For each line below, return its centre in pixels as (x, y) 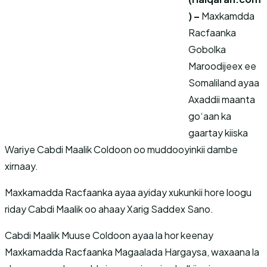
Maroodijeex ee (222, 66)
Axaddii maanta (222, 99)
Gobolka (207, 49)
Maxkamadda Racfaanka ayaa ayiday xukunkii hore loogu (128, 192)
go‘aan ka (210, 116)
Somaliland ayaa (224, 83)
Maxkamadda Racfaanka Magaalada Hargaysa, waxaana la (132, 252)
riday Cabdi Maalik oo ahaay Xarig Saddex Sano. (109, 209)
